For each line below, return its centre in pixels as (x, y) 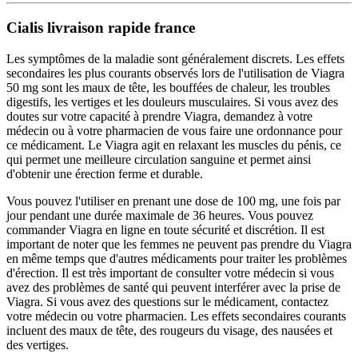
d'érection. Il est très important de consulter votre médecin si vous (170, 272)
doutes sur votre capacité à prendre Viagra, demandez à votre (159, 116)
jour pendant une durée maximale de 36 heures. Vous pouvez (160, 215)
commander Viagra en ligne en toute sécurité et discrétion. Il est (165, 229)
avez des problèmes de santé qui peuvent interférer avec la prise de (173, 287)
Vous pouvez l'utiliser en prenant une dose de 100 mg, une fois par (173, 201)
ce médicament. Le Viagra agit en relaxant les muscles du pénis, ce (174, 145)
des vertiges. (38, 344)
